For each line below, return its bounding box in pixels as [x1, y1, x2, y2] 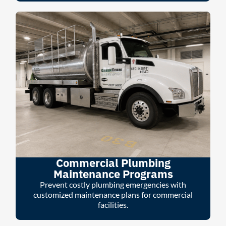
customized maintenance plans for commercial [33, 189, 193, 199]
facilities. [98, 199, 128, 209]
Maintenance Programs [53, 166, 173, 181]
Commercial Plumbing [55, 155, 171, 170]
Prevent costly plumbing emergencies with [40, 179, 186, 189]
